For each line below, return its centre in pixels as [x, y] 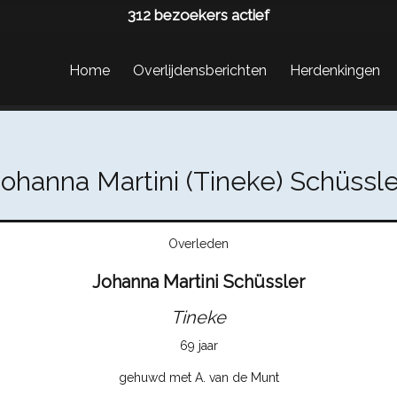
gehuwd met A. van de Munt [198, 377]
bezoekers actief [212, 15]
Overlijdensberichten [200, 70]
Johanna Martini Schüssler [198, 282]
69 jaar [198, 346]
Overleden [198, 244]
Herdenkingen [335, 70]
